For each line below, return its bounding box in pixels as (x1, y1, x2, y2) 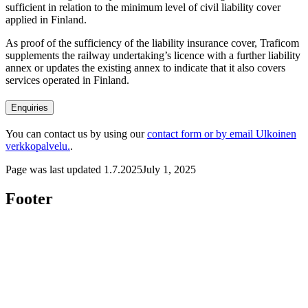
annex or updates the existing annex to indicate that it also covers (5, 61, 285, 74)
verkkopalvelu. (5, 140, 70, 152)
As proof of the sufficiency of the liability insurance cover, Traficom (5, 36, 299, 49)
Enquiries (11, 102, 48, 113)
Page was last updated (5, 163, 101, 175)
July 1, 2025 (142, 163, 196, 175)
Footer (5, 189, 53, 208)
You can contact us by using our (5, 127, 147, 140)
